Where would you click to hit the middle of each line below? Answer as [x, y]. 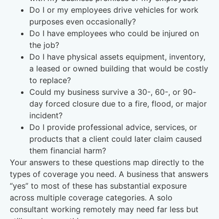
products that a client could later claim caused [116, 139]
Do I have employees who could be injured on [114, 33]
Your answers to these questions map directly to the [107, 162]
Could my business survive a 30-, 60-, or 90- [113, 92]
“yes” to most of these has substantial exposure [98, 186]
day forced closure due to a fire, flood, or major [118, 103]
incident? [46, 115]
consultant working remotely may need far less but [104, 209]
